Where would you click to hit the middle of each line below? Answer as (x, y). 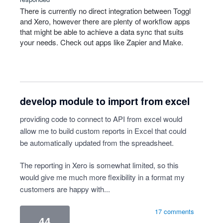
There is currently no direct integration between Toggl (105, 11)
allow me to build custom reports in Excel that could (103, 131)
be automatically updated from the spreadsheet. (97, 143)
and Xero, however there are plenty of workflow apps (105, 21)
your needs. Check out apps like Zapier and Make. (102, 42)
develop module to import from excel (105, 101)
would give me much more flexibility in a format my (102, 177)
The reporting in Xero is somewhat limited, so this (99, 165)
